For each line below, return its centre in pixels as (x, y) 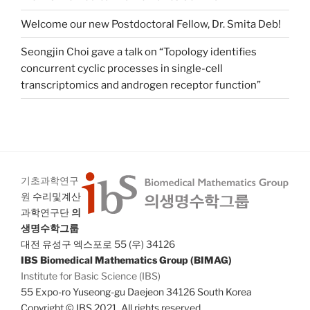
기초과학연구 (50, 181)
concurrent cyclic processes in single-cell (122, 68)
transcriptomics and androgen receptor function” (141, 85)
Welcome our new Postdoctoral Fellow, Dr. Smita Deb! (151, 24)
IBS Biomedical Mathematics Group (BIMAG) (126, 260)
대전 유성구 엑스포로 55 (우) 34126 (98, 244)
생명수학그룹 (50, 228)
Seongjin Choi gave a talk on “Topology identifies (139, 52)
